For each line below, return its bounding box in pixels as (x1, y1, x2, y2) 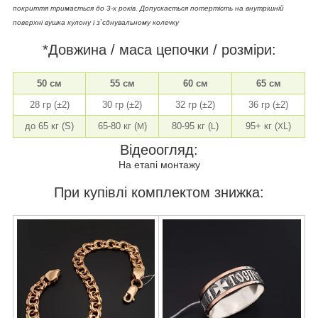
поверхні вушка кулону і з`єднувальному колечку (13, 18, 179, 26)
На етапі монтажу (118, 158, 200, 170)
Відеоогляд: (120, 141, 198, 158)
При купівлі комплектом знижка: (54, 184, 264, 200)
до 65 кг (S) (25, 120, 74, 131)
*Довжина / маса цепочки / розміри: (42, 41, 276, 57)
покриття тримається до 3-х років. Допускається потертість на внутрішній (13, 4, 284, 12)
